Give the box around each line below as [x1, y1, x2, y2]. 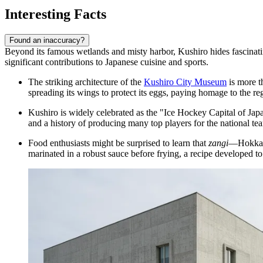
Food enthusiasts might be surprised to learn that [28, 137, 208, 148]
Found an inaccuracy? [9, 35, 85, 45]
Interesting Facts [5, 6, 106, 22]
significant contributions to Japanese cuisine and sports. [5, 56, 208, 67]
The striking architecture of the [28, 76, 144, 87]
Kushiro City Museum [144, 76, 227, 87]
